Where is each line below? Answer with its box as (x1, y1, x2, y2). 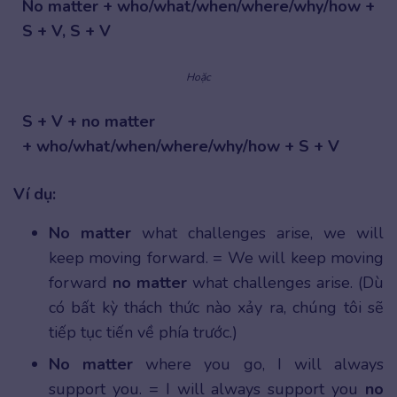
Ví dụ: (13, 183, 56, 206)
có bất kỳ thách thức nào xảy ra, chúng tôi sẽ (49, 297, 384, 319)
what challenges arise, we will (131, 222, 384, 245)
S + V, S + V (22, 20, 111, 43)
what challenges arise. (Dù (187, 272, 384, 294)
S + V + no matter (22, 111, 155, 133)
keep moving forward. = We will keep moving (49, 247, 384, 269)
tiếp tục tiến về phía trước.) (49, 322, 237, 344)
